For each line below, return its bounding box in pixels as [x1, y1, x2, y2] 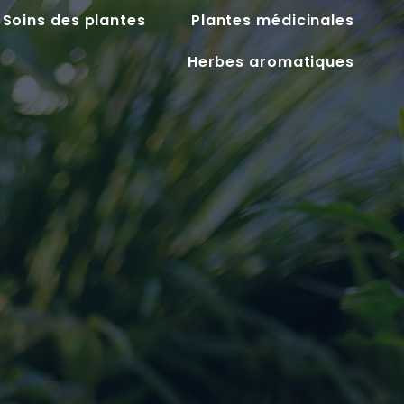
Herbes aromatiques [187, 51, 354, 72]
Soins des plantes [2, 10, 146, 31]
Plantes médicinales [190, 10, 354, 31]
